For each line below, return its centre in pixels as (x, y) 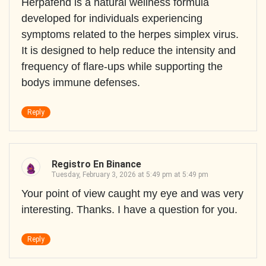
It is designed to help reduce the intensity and (129, 51)
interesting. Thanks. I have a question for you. (129, 210)
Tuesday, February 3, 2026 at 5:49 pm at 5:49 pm (130, 175)
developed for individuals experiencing (112, 19)
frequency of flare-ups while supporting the (122, 67)
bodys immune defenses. (81, 83)
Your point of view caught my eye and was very (132, 194)
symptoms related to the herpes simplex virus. (130, 35)
